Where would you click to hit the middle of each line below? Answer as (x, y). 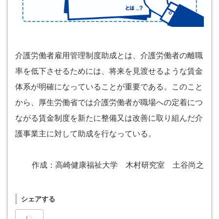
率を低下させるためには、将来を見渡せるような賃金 (109, 71)
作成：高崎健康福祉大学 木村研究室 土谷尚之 (118, 165)
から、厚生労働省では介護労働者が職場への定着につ (109, 103)
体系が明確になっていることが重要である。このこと (109, 87)
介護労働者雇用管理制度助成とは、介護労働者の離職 (109, 56)
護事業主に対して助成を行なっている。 (86, 134)
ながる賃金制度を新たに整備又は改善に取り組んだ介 (109, 118)
